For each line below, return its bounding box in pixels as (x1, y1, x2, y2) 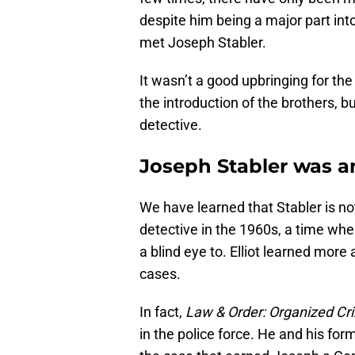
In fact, (139, 303, 185, 321)
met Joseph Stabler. (139, 34, 266, 52)
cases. (139, 265, 181, 283)
